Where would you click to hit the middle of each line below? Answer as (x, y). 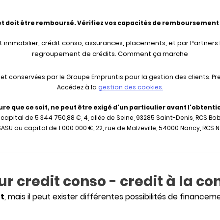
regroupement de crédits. (75, 54)
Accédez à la (78, 87)
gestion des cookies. (131, 87)
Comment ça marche (153, 54)
